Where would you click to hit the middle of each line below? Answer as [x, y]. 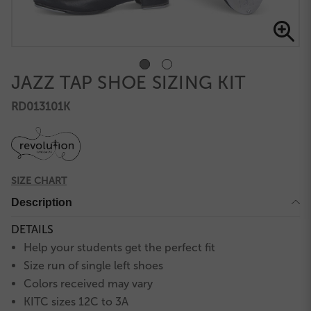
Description [42, 202]
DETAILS [32, 229]
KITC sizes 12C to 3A [76, 301]
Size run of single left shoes [94, 265]
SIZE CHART [39, 180]
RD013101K [41, 107]
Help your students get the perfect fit [120, 247]
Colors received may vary [89, 283]
